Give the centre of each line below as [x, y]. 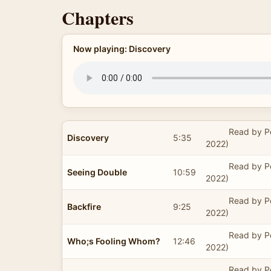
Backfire [84, 206]
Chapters [98, 18]
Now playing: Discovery [122, 49]
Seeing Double [97, 172]
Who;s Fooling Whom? [114, 241]
